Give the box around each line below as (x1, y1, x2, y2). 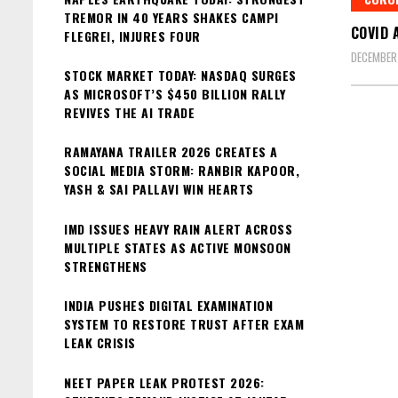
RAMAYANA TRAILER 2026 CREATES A (64, 142, 278, 162)
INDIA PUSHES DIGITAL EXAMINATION (64, 296, 273, 315)
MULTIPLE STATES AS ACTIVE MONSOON (64, 237, 291, 257)
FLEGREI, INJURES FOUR (64, 26, 201, 45)
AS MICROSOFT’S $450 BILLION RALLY (64, 84, 286, 103)
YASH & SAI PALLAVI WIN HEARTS (64, 179, 254, 199)
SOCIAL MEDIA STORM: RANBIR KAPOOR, (64, 161, 299, 180)
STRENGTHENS (64, 256, 147, 275)
